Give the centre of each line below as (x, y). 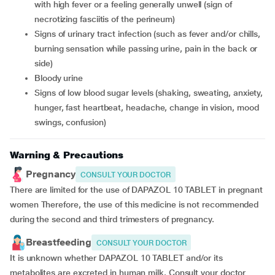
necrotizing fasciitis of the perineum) (105, 19)
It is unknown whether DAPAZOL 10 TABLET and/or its (117, 258)
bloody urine (62, 78)
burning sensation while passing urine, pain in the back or (146, 48)
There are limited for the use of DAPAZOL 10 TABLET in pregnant (137, 190)
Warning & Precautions (67, 155)
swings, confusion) (70, 122)
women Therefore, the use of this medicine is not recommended (134, 204)
